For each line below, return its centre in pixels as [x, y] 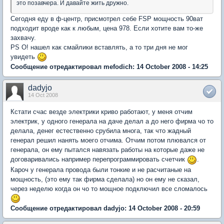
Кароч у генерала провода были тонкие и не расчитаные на [101, 169]
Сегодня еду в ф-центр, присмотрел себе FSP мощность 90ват [107, 18]
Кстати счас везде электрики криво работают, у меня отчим [101, 112]
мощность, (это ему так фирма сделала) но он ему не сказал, [105, 179]
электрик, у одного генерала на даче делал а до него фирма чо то [112, 121]
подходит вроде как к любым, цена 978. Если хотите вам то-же [107, 28]
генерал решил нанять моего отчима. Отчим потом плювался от [108, 140]
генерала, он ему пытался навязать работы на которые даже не [107, 150]
